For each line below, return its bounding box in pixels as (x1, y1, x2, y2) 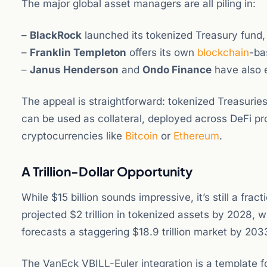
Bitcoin (125, 130, 158, 142)
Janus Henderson (30, 64, 119, 76)
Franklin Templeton (30, 46, 126, 58)
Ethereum (173, 130, 219, 142)
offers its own (126, 46, 197, 58)
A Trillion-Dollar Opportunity (21, 163, 193, 179)
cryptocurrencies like (21, 130, 125, 142)
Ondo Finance (142, 64, 212, 76)
